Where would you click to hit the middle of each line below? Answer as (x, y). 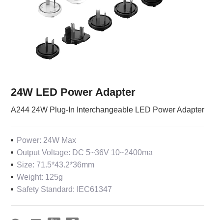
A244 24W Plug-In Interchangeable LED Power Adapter (108, 110)
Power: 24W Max (47, 140)
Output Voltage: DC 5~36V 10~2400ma (85, 152)
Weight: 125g (40, 177)
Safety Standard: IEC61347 (65, 189)
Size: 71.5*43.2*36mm (56, 165)
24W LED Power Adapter (73, 92)
